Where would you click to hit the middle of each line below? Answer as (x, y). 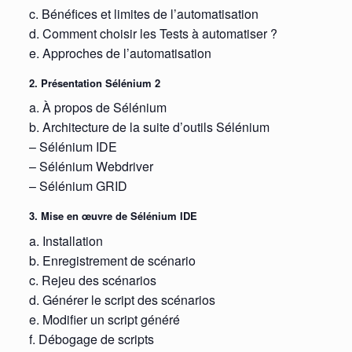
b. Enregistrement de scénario (112, 261)
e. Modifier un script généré (104, 320)
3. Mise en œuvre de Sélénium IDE (113, 216)
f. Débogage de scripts (91, 339)
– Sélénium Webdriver (91, 167)
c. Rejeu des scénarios (92, 280)
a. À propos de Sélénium (97, 108)
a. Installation (66, 241)
